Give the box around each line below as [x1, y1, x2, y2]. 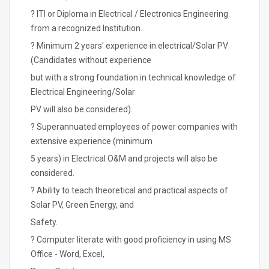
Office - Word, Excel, [31, 249, 104, 259]
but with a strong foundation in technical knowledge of [31, 73, 236, 82]
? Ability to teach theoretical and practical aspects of [31, 186, 228, 195]
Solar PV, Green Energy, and [31, 200, 134, 210]
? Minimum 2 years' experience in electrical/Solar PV [31, 41, 228, 50]
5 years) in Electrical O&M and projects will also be [31, 154, 217, 163]
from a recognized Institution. [31, 23, 142, 33]
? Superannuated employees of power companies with [31, 122, 238, 131]
